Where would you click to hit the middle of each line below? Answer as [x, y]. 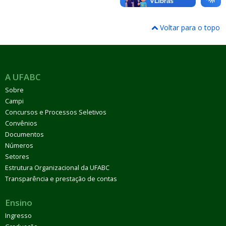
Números [19, 145]
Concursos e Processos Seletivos [56, 112]
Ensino [19, 202]
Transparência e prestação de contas [61, 179]
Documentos [24, 134]
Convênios [21, 123]
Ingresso [18, 215]
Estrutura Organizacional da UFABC [57, 167]
